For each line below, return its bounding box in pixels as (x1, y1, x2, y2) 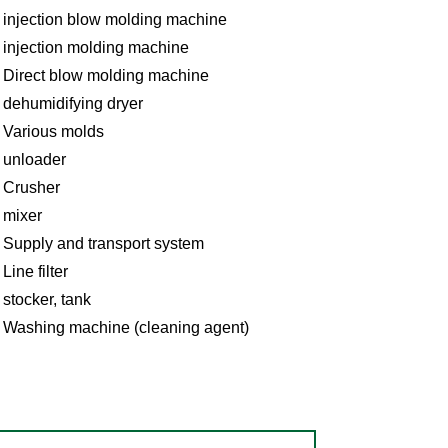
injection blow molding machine (2, 10, 227, 28)
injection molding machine (2, 38, 189, 56)
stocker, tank (2, 290, 91, 308)
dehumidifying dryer (2, 94, 143, 112)
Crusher (2, 178, 60, 196)
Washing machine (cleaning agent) (2, 318, 249, 336)
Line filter (2, 262, 68, 280)
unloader (2, 150, 66, 168)
